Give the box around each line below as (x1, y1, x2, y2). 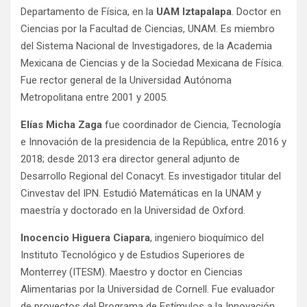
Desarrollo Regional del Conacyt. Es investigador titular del (21, 170, 281, 183)
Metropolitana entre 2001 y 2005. (21, 91, 168, 104)
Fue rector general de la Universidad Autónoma (21, 74, 232, 87)
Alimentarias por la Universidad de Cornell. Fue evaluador (21, 283, 275, 296)
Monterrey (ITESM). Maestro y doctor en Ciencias (21, 266, 243, 279)
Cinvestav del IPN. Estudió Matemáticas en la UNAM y (21, 187, 261, 200)
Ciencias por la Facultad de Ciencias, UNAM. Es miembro (21, 23, 275, 36)
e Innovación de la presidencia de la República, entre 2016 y (21, 136, 286, 149)
